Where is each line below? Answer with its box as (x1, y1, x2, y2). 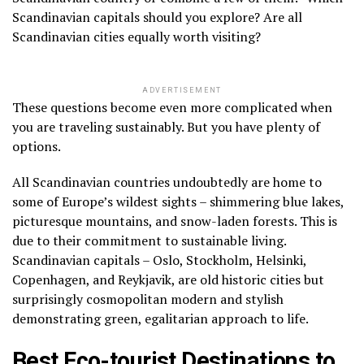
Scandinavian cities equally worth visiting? (12, 28, 261, 46)
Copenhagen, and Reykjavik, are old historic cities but (12, 271, 324, 289)
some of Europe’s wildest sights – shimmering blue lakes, (12, 193, 344, 211)
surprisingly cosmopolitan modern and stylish (12, 290, 284, 309)
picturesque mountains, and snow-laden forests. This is (12, 212, 337, 231)
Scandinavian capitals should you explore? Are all (12, 8, 302, 27)
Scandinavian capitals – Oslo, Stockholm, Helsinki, (12, 251, 306, 270)
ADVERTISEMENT (141, 86, 223, 95)
